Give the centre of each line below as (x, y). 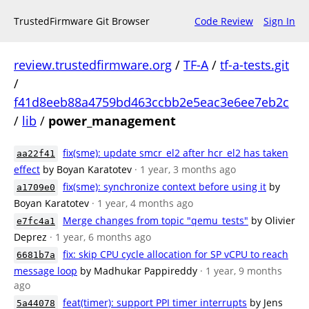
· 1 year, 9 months (241, 271)
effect (27, 169)
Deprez (30, 237)
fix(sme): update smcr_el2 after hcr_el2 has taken (176, 153)
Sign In (279, 21)
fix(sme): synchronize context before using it (165, 187)
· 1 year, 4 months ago (142, 203)
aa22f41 (36, 153)
